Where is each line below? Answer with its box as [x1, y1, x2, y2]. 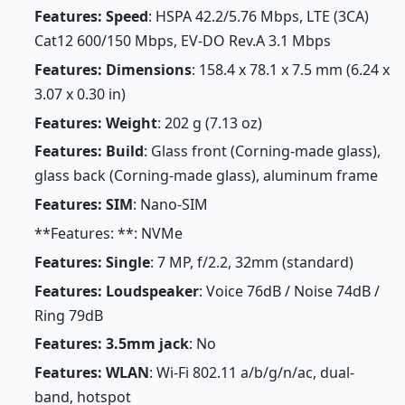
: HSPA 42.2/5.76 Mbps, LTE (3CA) [147, 6, 369, 27]
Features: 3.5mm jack [33, 334, 189, 354]
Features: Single [33, 251, 150, 272]
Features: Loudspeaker [33, 280, 199, 301]
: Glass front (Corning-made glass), [143, 141, 381, 162]
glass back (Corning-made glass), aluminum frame [33, 165, 378, 186]
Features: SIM [33, 194, 133, 215]
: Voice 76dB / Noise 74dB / [198, 280, 380, 301]
